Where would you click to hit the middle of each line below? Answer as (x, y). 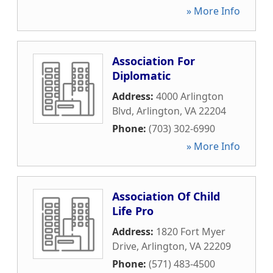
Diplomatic (141, 76)
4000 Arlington (190, 96)
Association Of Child (166, 196)
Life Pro (133, 211)
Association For (154, 61)
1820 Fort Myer (191, 232)
